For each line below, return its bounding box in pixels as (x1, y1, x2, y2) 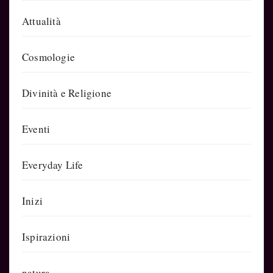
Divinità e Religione (22, 85, 112, 100)
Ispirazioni (22, 229, 71, 244)
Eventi (22, 121, 51, 136)
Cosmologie (22, 49, 75, 64)
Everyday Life (22, 157, 83, 172)
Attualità (22, 13, 61, 28)
